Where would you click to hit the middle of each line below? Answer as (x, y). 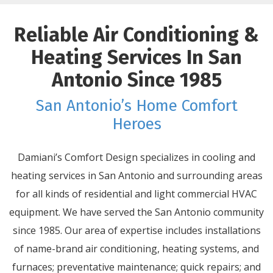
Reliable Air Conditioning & (136, 35)
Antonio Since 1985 (136, 80)
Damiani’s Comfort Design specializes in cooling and (136, 157)
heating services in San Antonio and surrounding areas (136, 175)
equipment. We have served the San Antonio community (136, 212)
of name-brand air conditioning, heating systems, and (136, 248)
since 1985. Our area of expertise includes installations (136, 230)
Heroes (136, 124)
